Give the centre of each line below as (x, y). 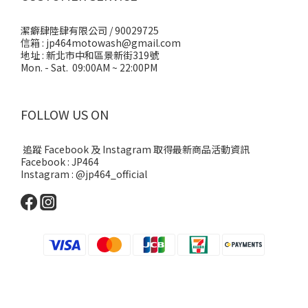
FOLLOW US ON (65, 114)
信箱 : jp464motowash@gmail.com (101, 43)
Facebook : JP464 (60, 162)
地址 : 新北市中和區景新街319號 (90, 55)
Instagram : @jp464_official (84, 174)
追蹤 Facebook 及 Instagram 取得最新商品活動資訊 (136, 149)
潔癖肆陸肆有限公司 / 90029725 (90, 30)
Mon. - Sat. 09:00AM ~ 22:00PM (89, 67)
